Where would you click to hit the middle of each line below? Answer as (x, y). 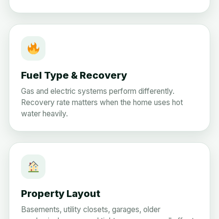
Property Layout (61, 193)
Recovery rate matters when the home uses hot (102, 102)
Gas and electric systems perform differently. (98, 91)
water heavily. (44, 113)
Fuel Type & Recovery (74, 75)
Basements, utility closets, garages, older (91, 209)
